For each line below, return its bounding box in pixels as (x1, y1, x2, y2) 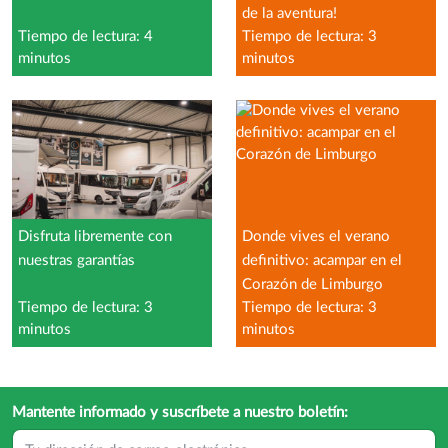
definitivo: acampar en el (242, 252, 402, 268)
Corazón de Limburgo (242, 276, 383, 292)
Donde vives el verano (242, 228, 390, 244)
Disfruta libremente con (18, 228, 172, 244)
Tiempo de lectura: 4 (18, 28, 153, 44)
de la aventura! (242, 5, 337, 21)
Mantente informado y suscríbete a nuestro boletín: (12, 404, 348, 420)
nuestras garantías (18, 252, 135, 268)
